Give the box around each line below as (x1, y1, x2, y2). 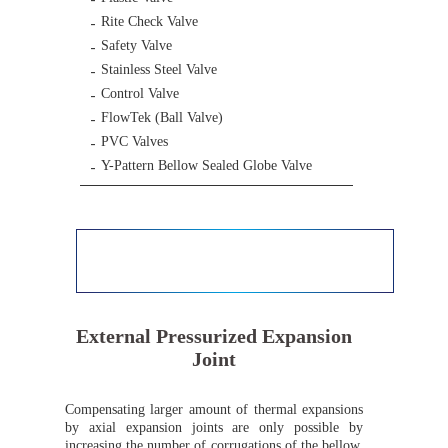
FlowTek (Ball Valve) (101, 110, 223, 126)
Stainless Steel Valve (101, 62, 217, 78)
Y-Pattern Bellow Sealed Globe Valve (101, 158, 312, 174)
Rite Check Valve (101, 14, 198, 30)
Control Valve (101, 86, 179, 102)
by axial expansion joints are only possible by (65, 420, 363, 436)
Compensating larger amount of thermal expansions (65, 402, 363, 418)
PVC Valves (101, 134, 168, 150)
